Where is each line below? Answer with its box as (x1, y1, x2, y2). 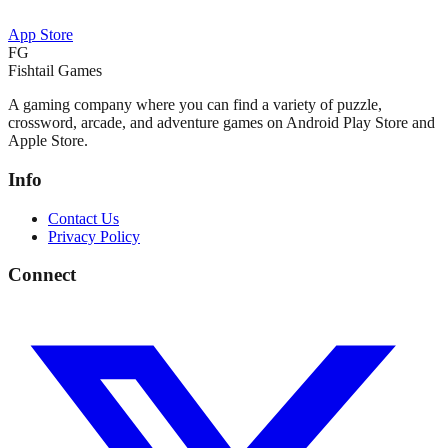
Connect (8, 264, 76, 286)
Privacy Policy (48, 227, 140, 245)
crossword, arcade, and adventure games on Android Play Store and (8, 114, 435, 132)
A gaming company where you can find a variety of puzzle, (8, 96, 382, 114)
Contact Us (48, 209, 119, 227)
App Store (8, 26, 73, 44)
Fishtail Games (8, 62, 102, 80)
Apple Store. (8, 132, 88, 150)
